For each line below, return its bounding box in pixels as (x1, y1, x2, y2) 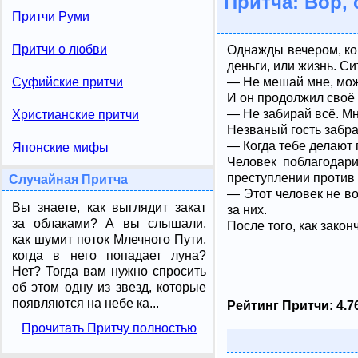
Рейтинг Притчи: (227, 298, 336, 312)
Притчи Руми (12, 9, 89, 23)
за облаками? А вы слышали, (12, 217, 206, 230)
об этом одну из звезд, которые (12, 280, 206, 294)
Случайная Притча (9, 173, 128, 187)
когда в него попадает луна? (12, 249, 206, 262)
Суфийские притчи (12, 75, 123, 89)
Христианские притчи (12, 108, 139, 122)
